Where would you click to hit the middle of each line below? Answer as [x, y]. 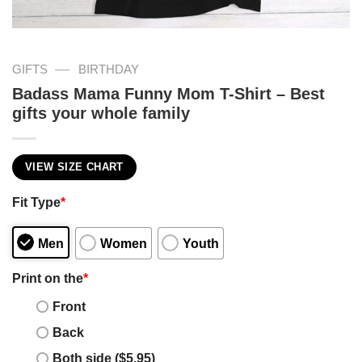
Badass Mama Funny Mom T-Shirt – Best [168, 93]
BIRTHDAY [108, 69]
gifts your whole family [101, 113]
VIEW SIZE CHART [74, 167]
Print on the [48, 278]
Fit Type [36, 202]
